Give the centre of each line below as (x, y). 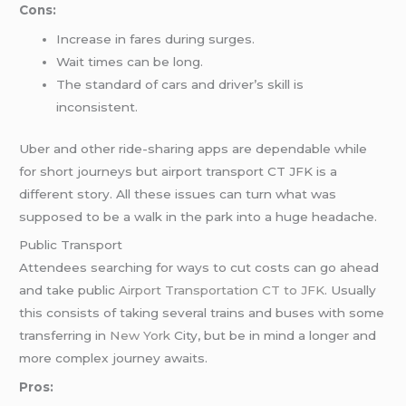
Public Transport (71, 245)
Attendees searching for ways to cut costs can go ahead (199, 268)
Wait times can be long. (130, 62)
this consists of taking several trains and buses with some (202, 313)
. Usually (351, 290)
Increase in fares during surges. (156, 39)
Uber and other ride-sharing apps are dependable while (193, 148)
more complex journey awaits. (114, 358)
